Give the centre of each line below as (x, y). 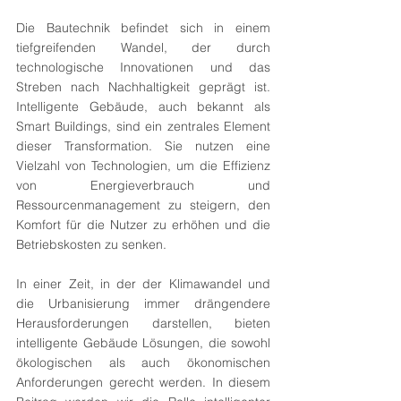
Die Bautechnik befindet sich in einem (143, 28)
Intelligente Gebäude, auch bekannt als (143, 107)
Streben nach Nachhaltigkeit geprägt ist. (143, 87)
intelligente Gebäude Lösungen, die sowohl (143, 343)
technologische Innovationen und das (143, 67)
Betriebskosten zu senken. (93, 244)
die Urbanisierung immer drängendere (143, 303)
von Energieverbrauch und (143, 185)
